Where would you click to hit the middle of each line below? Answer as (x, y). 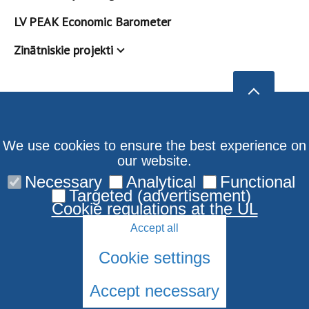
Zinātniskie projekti (63, 50)
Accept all (154, 228)
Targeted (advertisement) (160, 196)
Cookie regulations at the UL (154, 209)
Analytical (161, 182)
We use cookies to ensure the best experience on (154, 146)
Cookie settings (154, 258)
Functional (257, 182)
